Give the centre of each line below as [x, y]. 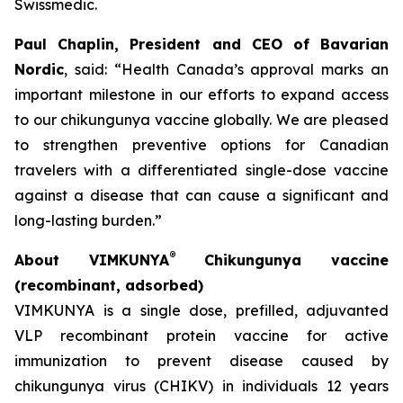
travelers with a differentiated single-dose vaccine [201, 170]
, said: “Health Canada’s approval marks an [226, 69]
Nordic [39, 69]
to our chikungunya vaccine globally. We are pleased [201, 120]
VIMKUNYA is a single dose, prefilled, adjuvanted [201, 310]
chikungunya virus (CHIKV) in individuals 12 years [201, 386]
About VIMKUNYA [92, 260]
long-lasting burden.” [88, 220]
